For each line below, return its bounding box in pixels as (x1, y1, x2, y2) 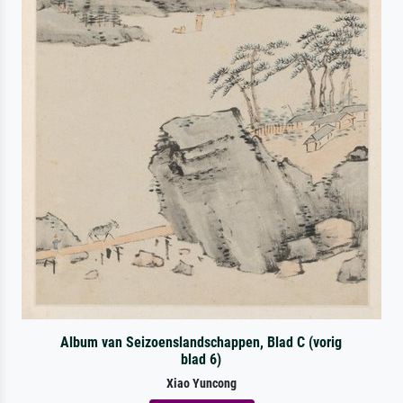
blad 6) (181, 350, 222, 368)
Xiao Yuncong (166, 375, 237, 391)
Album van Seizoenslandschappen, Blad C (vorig (60, 333, 343, 351)
